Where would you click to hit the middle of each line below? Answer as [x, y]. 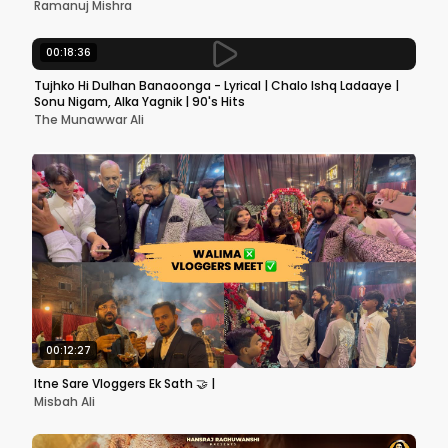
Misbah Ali [64, 401]
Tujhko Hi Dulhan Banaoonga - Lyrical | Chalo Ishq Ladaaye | [216, 85]
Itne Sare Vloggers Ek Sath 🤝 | [124, 383]
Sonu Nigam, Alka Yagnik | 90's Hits [139, 101]
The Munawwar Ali [89, 119]
